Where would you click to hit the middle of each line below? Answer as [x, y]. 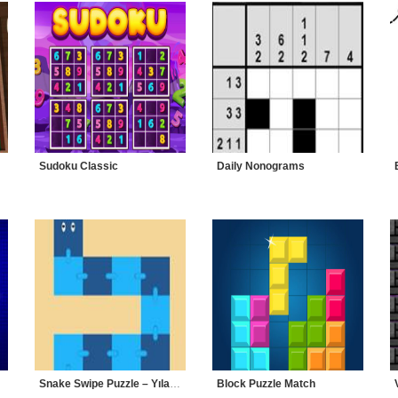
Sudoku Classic [79, 166]
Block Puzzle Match [266, 384]
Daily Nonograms [261, 166]
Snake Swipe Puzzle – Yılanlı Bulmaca [175, 384]
